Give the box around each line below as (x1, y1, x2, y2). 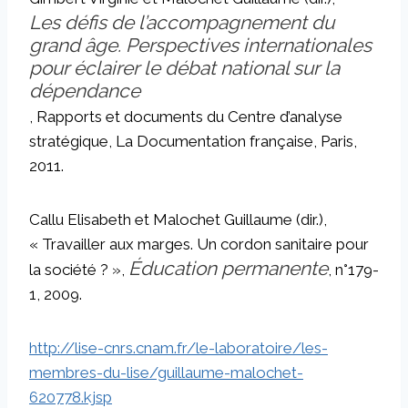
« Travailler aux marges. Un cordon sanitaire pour (29, 234, 369, 253)
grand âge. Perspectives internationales (29, 33, 372, 56)
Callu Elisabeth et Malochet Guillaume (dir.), (29, 209, 327, 229)
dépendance (29, 78, 140, 102)
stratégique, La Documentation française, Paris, (29, 131, 357, 150)
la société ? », (29, 260, 128, 279)
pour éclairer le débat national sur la (29, 56, 340, 79)
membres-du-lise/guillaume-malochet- (29, 362, 303, 382)
